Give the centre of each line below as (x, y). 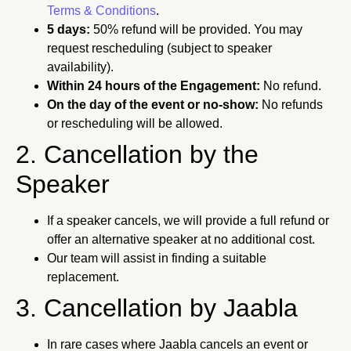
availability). (80, 67)
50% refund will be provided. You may (196, 30)
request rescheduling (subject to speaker (159, 49)
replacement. (83, 277)
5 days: (69, 30)
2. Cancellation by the (137, 155)
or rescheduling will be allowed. (135, 124)
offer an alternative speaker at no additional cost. (181, 240)
